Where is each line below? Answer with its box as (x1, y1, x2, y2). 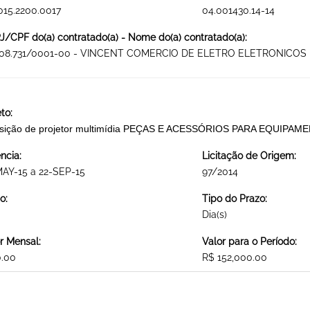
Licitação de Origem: (201, 150, 296, 162)
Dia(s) (201, 209, 227, 221)
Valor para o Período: (201, 236, 297, 248)
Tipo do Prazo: (201, 193, 267, 205)
